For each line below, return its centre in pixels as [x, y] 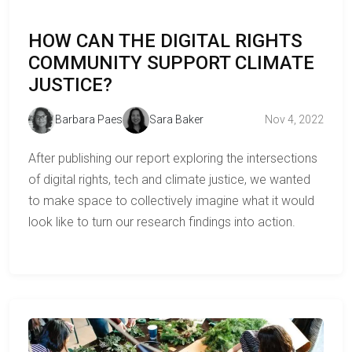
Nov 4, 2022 [294, 120]
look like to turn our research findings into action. [162, 222]
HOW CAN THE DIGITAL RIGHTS [165, 40]
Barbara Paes [89, 120]
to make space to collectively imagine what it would [171, 200]
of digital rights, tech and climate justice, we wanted [169, 179]
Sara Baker [176, 120]
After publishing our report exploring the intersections [173, 158]
